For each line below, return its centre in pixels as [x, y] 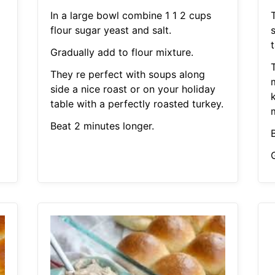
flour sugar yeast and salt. [110, 30]
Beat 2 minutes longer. [102, 126]
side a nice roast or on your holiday [133, 89]
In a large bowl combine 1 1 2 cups [130, 16]
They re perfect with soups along [127, 75]
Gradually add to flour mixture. [122, 52]
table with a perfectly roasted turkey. [137, 104]
